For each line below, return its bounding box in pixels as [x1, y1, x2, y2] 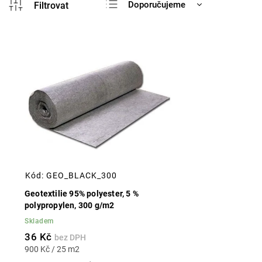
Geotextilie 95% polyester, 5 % [25, 188, 139, 198]
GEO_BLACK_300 [46, 170, 117, 180]
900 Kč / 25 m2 [25, 244, 80, 254]
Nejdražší [128, 37, 166, 47]
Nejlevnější [128, 18, 172, 29]
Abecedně [128, 74, 167, 85]
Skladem [25, 216, 54, 225]
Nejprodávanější [128, 56, 192, 66]
